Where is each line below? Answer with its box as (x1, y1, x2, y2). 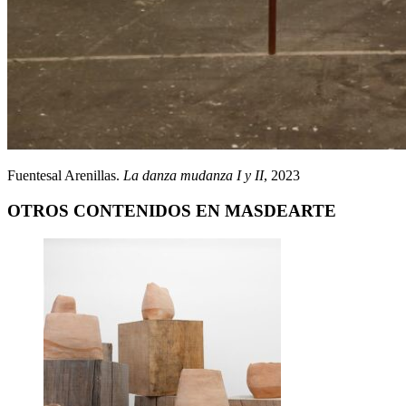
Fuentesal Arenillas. (7, 168, 123, 184)
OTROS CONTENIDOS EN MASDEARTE (7, 201, 336, 221)
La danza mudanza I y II (123, 168, 264, 184)
